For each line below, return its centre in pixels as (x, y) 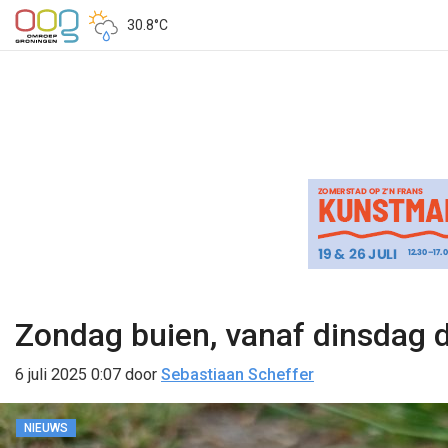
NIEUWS (46, 428)
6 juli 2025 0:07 (68, 374)
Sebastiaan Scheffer (237, 374)
